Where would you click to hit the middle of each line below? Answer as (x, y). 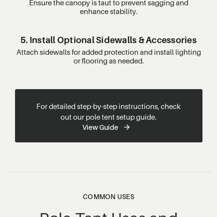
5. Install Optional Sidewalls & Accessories (108, 40)
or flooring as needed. (108, 60)
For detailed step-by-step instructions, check (108, 106)
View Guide (100, 127)
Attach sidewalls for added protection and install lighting (108, 52)
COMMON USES (108, 196)
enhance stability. (108, 11)
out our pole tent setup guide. (108, 116)
